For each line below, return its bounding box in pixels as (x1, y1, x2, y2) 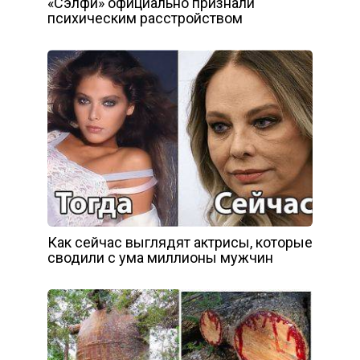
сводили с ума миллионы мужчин (47, 249, 273, 267)
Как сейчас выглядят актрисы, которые (47, 234, 313, 252)
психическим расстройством (47, 10, 243, 27)
